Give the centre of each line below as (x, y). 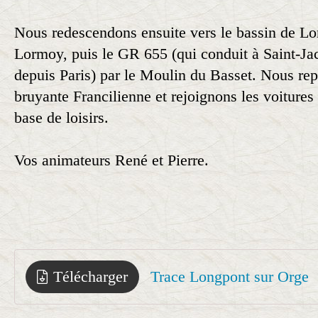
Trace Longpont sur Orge (230, 276)
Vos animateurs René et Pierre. (111, 160)
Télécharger (91, 276)
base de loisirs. (61, 117)
